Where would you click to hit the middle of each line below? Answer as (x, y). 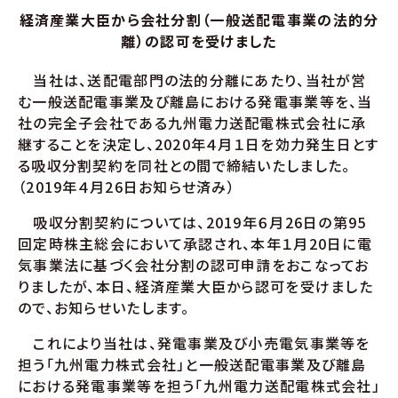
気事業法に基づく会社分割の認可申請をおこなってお (194, 265)
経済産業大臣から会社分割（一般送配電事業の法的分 (199, 20)
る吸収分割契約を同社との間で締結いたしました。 (184, 165)
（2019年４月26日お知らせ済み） (127, 187)
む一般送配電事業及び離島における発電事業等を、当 (195, 101)
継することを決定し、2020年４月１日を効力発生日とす (199, 144)
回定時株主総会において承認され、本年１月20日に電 (195, 243)
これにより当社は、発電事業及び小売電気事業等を (194, 343)
